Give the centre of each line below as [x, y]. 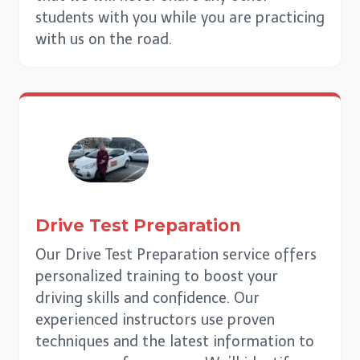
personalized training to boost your [157, 277]
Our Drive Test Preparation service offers [176, 255]
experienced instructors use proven [155, 320]
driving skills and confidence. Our [147, 299]
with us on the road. [104, 40]
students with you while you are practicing [180, 18]
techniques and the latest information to [175, 342]
